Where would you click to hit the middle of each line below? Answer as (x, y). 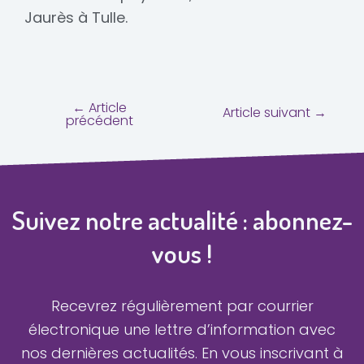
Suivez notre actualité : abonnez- (182, 220)
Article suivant (268, 113)
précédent (99, 121)
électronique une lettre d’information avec (182, 330)
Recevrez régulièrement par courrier (182, 306)
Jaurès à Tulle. (76, 17)
